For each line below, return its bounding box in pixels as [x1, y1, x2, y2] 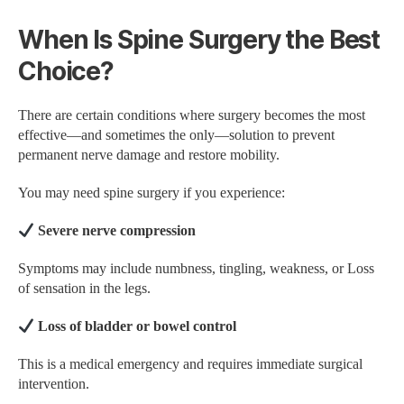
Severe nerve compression [34, 222, 197, 241]
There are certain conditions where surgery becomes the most [18, 106, 365, 125]
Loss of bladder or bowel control [34, 317, 237, 336]
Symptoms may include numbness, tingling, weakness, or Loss [18, 260, 374, 279]
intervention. [18, 375, 89, 394]
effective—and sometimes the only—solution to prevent [18, 126, 335, 145]
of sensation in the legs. [18, 280, 151, 298]
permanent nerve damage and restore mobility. [18, 146, 280, 165]
